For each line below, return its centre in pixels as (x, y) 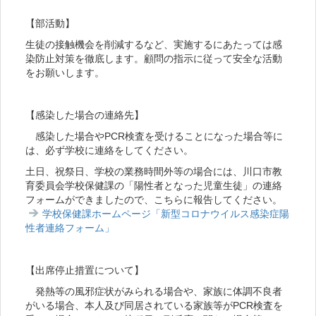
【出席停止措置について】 (85, 271)
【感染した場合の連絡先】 (85, 115)
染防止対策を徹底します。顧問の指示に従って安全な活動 (154, 59)
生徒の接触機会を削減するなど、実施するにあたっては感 (154, 45)
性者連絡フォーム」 (70, 228)
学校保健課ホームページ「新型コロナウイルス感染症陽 (166, 214)
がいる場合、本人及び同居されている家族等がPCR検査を (154, 306)
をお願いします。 (65, 73)
